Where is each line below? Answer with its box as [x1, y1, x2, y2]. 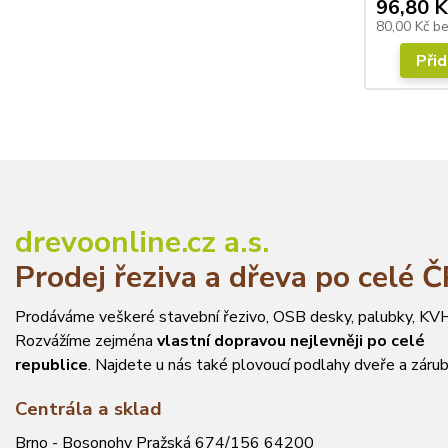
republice [15, 353, 88, 376]
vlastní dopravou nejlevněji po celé [157, 329, 425, 352]
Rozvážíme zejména [15, 329, 157, 352]
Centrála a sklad [15, 395, 162, 422]
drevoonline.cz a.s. [15, 221, 269, 263]
